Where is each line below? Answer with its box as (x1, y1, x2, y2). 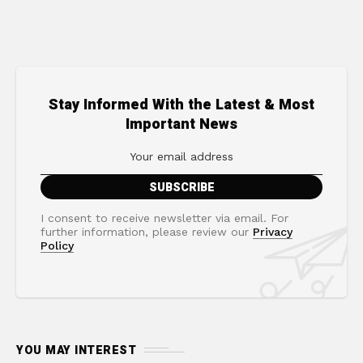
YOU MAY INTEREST (16, 341, 136, 359)
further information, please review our (41, 224, 253, 238)
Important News (126, 113, 237, 135)
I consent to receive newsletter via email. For (41, 211, 288, 224)
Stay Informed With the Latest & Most (49, 93, 314, 116)
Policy (41, 238, 74, 252)
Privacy (253, 224, 293, 238)
